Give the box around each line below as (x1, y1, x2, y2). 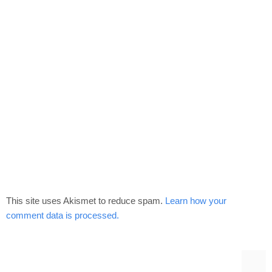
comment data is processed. (6, 209, 119, 220)
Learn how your (165, 195, 226, 206)
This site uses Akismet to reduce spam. (6, 195, 165, 206)
